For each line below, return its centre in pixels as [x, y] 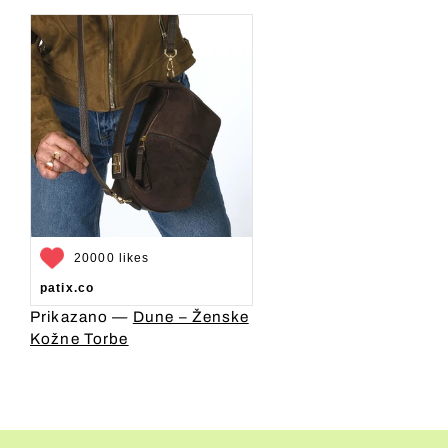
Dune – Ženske [190, 316]
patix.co [67, 287]
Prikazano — [81, 316]
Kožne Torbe [79, 338]
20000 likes [112, 257]
